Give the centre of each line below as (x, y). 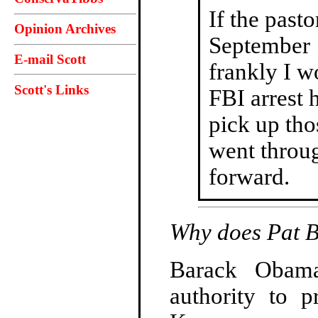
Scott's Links (51, 89)
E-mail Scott (50, 59)
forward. (249, 176)
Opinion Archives (65, 29)
